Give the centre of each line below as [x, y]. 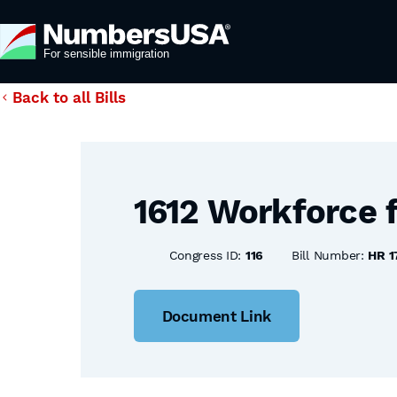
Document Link [217, 316]
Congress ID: [207, 255]
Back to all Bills [69, 97]
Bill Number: [330, 255]
